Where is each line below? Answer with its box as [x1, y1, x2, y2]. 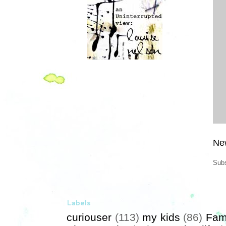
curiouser [67, 211, 111, 223]
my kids [142, 211, 180, 223]
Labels [67, 198, 91, 208]
